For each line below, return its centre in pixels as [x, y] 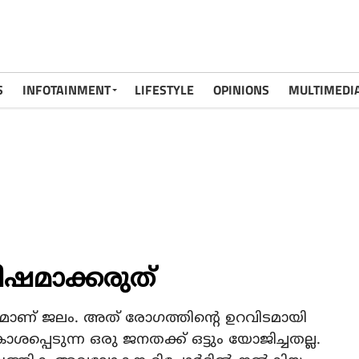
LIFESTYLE [164, 90]
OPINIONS [241, 90]
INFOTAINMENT [67, 90]
